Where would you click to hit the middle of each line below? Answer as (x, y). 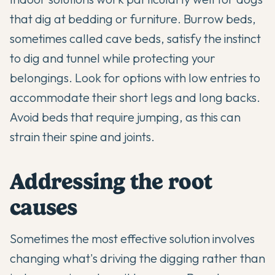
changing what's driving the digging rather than (137, 258)
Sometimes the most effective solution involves (132, 238)
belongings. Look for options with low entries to (135, 77)
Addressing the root (111, 181)
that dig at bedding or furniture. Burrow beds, (133, 18)
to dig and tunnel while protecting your (113, 58)
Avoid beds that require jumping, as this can (125, 117)
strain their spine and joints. (82, 136)
